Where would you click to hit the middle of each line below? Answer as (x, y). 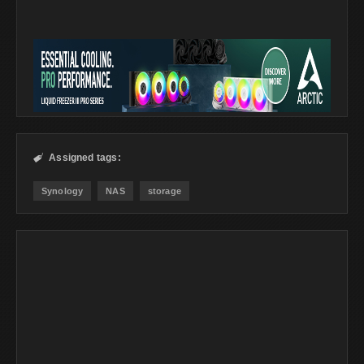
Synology (63, 191)
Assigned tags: (85, 158)
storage (164, 191)
